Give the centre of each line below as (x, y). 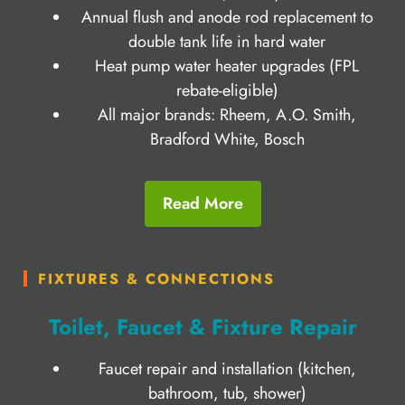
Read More (202, 203)
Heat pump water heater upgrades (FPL (227, 66)
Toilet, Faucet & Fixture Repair (202, 326)
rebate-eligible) (227, 90)
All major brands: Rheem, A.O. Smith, (227, 114)
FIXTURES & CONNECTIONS (156, 278)
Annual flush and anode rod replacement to (227, 17)
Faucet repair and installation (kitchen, (227, 368)
